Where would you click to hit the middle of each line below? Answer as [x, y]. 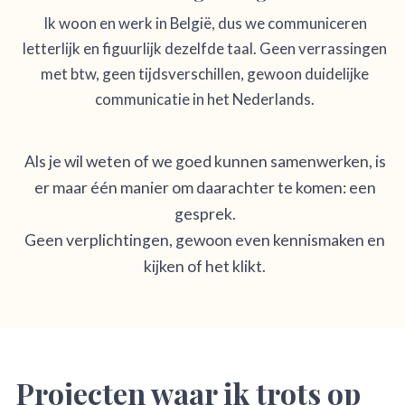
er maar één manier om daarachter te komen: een [205, 188]
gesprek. [205, 214]
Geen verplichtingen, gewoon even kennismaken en [205, 240]
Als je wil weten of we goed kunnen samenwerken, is [205, 162]
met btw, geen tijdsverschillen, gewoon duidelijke [205, 74]
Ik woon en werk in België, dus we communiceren [205, 24]
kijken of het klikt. [205, 267]
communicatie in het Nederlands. [205, 99]
